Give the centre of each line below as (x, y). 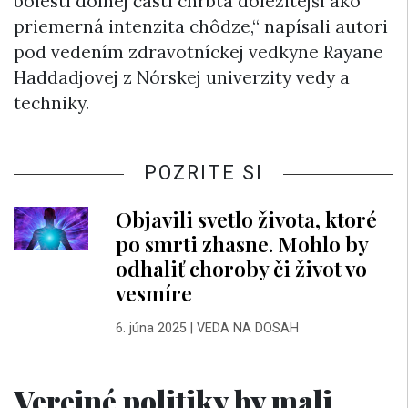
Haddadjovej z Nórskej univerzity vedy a (182, 78)
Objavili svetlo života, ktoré (246, 219)
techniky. (51, 103)
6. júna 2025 (151, 328)
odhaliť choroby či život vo (241, 269)
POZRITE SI (204, 173)
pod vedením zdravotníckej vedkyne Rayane (199, 52)
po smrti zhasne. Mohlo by (241, 244)
